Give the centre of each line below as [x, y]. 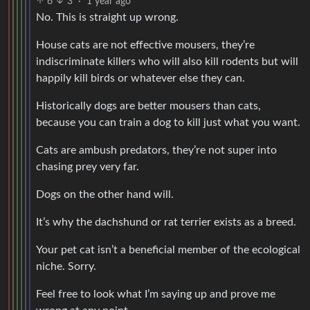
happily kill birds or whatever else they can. [140, 78]
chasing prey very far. [88, 166]
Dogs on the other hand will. [105, 194]
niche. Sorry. [66, 266]
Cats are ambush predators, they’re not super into [156, 150]
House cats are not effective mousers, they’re [145, 45]
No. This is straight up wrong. [107, 17]
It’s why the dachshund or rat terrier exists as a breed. [166, 222]
